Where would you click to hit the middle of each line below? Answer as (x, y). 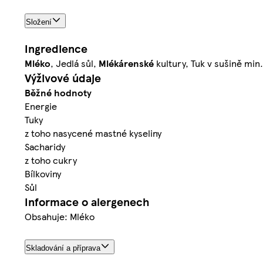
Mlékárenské (126, 63)
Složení (39, 22)
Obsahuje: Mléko (60, 217)
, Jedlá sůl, (75, 63)
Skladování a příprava (63, 248)
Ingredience (56, 49)
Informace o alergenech (87, 202)
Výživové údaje (63, 78)
